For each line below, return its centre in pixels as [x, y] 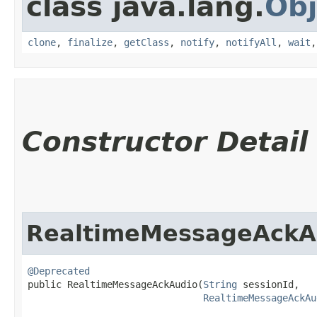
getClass [146, 42]
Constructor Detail [165, 142]
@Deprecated [59, 271]
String [220, 284]
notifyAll [251, 42]
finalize [90, 42]
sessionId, [268, 284]
